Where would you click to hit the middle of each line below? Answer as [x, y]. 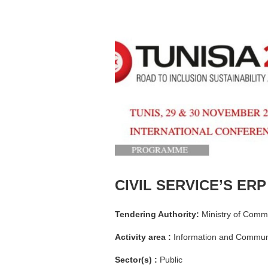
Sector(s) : [137, 259]
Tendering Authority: [157, 214]
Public [171, 259]
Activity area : [144, 237]
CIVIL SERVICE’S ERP [191, 185]
